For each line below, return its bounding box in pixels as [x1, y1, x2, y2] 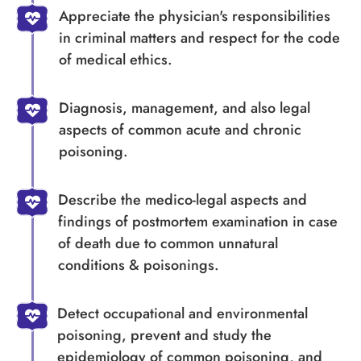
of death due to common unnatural [57, 232, 278, 254]
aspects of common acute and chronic [59, 118, 301, 140]
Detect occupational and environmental [57, 302, 309, 324]
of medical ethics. [58, 48, 172, 70]
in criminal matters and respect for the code [58, 27, 340, 48]
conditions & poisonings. [57, 254, 219, 276]
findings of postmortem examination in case [57, 210, 338, 232]
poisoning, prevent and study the [57, 324, 272, 346]
